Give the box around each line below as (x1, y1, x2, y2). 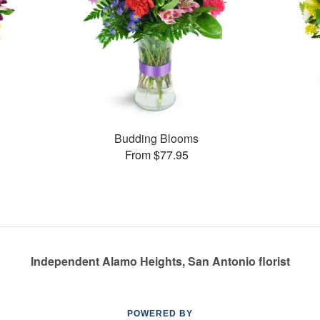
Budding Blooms (114, 129, 199, 146)
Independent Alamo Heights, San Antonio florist (30, 253, 290, 269)
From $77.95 (124, 146, 189, 163)
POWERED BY (127, 309, 193, 319)
